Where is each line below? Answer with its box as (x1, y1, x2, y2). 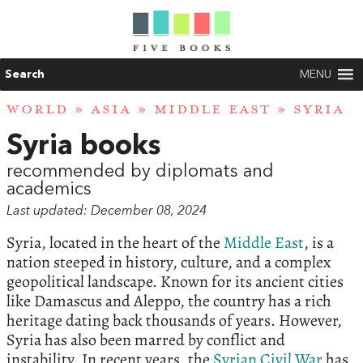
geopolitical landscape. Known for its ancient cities (6, 271, 344, 293)
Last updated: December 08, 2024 (6, 205, 207, 219)
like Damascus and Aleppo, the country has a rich (6, 290, 331, 313)
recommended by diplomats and (6, 163, 274, 181)
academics (6, 181, 92, 199)
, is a (304, 232, 334, 254)
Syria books (6, 133, 160, 161)
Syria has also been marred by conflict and (6, 329, 285, 352)
